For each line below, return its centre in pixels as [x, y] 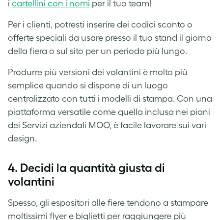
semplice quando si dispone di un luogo [88, 85]
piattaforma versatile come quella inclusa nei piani [109, 112]
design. [22, 138]
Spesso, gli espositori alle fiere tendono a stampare [108, 203]
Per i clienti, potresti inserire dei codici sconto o [100, 24]
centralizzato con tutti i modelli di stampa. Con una [110, 98]
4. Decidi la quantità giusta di [86, 167]
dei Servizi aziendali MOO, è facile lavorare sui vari [107, 125]
